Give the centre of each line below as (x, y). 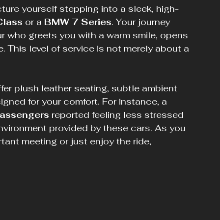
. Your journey (142, 22)
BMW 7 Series (78, 22)
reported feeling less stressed (118, 115)
